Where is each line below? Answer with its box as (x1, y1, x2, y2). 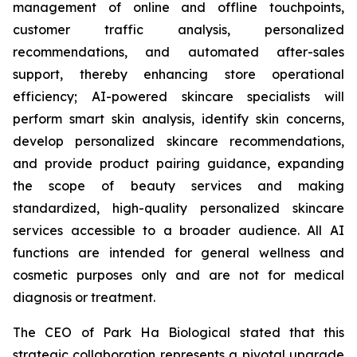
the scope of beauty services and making (13, 178, 344, 194)
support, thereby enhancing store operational (13, 66, 344, 82)
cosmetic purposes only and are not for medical (13, 267, 344, 283)
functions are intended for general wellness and (13, 245, 344, 261)
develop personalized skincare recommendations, (13, 133, 344, 149)
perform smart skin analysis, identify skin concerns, (13, 111, 344, 127)
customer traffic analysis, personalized (13, 22, 344, 37)
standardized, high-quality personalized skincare (13, 200, 344, 216)
